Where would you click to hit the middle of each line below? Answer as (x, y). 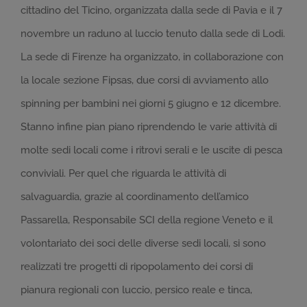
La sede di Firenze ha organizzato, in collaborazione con (152, 57)
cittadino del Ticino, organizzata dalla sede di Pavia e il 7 (151, 11)
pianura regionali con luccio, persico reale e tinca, (136, 290)
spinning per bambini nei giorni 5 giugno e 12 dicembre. (151, 104)
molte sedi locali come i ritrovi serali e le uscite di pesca (151, 150)
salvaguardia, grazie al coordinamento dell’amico (135, 197)
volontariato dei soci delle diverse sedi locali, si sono (143, 244)
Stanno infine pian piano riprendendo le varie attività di (149, 127)
